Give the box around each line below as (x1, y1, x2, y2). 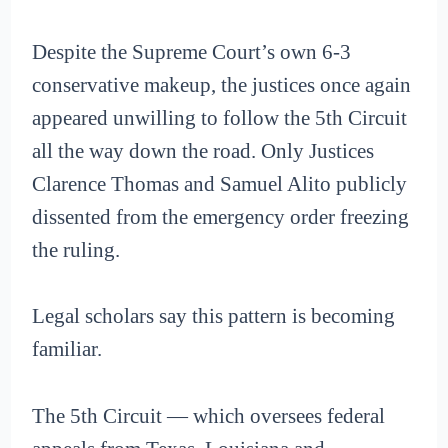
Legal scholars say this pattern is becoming (32, 304, 396, 329)
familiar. (32, 337, 103, 362)
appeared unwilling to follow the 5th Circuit (32, 105, 408, 130)
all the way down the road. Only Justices (32, 138, 375, 163)
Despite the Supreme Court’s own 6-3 (32, 39, 352, 64)
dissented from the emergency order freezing (32, 204, 410, 229)
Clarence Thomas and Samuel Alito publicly (32, 171, 408, 196)
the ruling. (32, 237, 121, 262)
